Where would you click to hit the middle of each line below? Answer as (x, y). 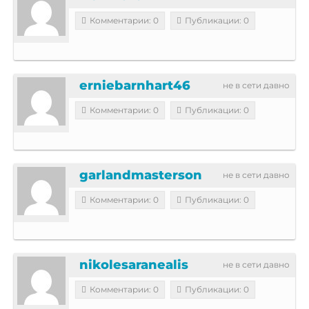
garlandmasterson (141, 175)
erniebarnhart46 (135, 85)
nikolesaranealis (134, 265)
